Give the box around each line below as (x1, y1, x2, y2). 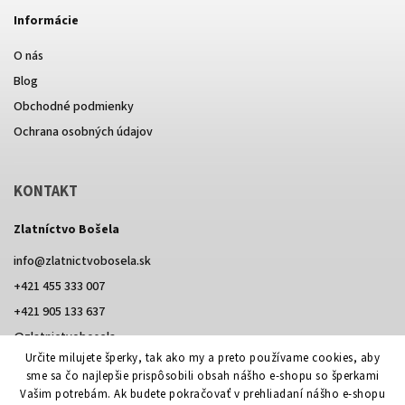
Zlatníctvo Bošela (14, 220, 119, 239)
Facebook (41, 363, 95, 382)
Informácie (14, 12, 79, 31)
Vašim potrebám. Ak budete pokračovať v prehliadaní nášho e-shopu (20, 386, 385, 402)
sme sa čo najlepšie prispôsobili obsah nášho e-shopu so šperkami (25, 368, 380, 384)
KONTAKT (14, 180, 78, 202)
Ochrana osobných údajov (14, 122, 153, 141)
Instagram (81, 363, 136, 382)
